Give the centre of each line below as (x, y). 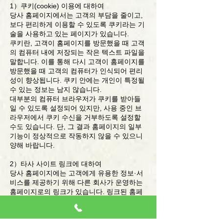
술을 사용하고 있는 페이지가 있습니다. (69, 34)
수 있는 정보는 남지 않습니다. (56, 89)
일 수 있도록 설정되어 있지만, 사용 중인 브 (76, 108)
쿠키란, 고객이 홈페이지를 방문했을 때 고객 (77, 43)
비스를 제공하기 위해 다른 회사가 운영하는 (76, 182)
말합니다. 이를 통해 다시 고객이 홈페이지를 (77, 62)
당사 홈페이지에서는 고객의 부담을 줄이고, (76, 15)
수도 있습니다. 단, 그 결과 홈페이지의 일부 (76, 127)
